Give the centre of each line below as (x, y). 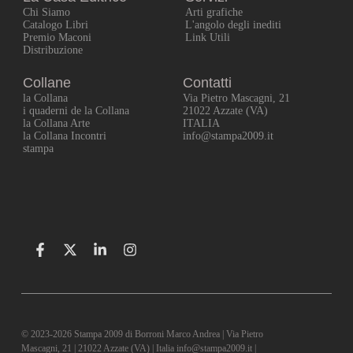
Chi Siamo (47, 13)
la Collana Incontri (65, 136)
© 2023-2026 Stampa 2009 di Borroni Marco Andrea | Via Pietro (142, 334)
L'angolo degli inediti (234, 25)
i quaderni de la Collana (76, 111)
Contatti (208, 83)
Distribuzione (53, 50)
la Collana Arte (57, 124)
